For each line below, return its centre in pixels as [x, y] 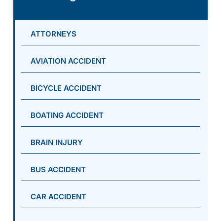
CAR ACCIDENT [58, 196]
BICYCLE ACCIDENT [66, 88]
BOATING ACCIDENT [67, 115]
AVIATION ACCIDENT [68, 61]
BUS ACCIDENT [58, 169]
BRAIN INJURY [57, 142]
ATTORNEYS [54, 34]
